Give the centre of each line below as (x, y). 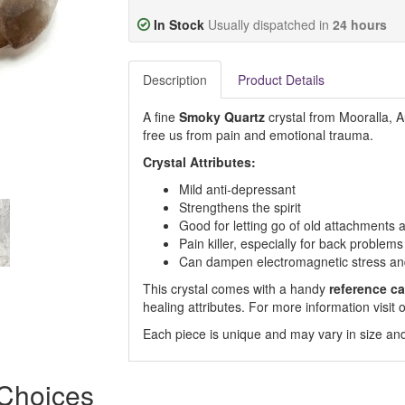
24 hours (359, 24)
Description (174, 80)
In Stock (179, 24)
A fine (160, 117)
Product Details (281, 80)
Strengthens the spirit (240, 207)
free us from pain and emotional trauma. (258, 135)
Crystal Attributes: (199, 162)
